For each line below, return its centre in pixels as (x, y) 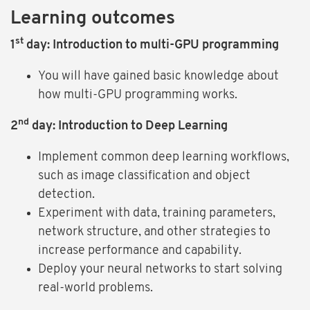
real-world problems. (95, 289)
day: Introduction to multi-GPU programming (151, 46)
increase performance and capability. (140, 251)
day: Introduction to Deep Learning (128, 127)
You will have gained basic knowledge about (158, 77)
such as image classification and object (144, 176)
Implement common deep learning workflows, (164, 158)
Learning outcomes (93, 19)
